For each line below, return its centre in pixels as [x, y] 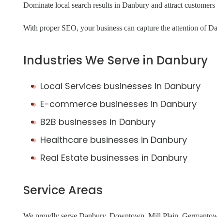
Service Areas [63, 190]
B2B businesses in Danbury [98, 122]
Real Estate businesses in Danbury [114, 158]
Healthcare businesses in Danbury [114, 140]
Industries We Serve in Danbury [116, 60]
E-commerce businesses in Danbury [118, 104]
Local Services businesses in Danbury [120, 86]
